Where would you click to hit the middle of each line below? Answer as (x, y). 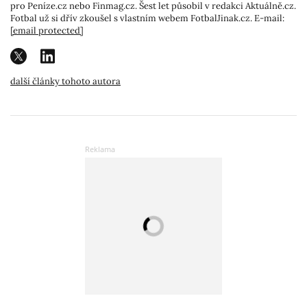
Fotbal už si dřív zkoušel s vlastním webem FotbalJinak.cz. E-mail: (147, 19)
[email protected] (47, 31)
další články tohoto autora (65, 82)
